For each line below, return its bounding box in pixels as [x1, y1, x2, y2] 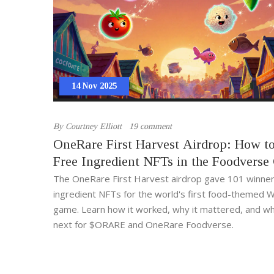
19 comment [129, 122, 172, 131]
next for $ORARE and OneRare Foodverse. [53, 218, 234, 231]
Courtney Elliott [65, 122, 122, 131]
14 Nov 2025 [72, 81, 117, 91]
